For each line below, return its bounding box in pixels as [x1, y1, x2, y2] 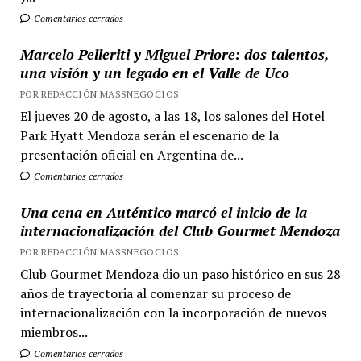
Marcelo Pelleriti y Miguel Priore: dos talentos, [19, 44, 329, 64]
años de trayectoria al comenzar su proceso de [19, 284, 291, 302]
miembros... [19, 323, 88, 341]
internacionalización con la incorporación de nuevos [19, 304, 326, 322]
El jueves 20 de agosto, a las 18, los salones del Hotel [19, 107, 325, 125]
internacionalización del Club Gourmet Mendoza [19, 221, 340, 240]
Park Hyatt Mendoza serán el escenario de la [19, 127, 279, 144]
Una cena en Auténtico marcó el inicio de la [19, 202, 307, 222]
